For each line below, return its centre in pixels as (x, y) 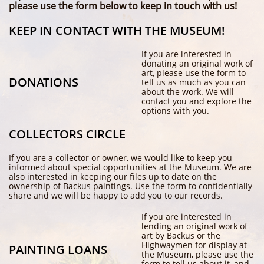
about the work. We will (187, 92)
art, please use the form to (193, 73)
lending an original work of (194, 226)
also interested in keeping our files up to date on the (113, 176)
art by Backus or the (181, 235)
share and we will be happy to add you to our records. (116, 195)
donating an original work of (197, 63)
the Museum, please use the (197, 254)
